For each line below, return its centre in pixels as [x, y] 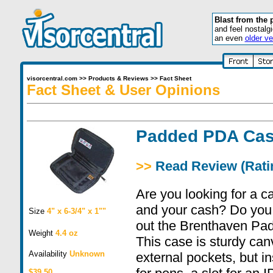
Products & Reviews [118, 78]
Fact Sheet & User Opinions [123, 90]
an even [229, 38]
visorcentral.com [52, 78]
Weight [41, 233]
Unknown [87, 254]
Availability [49, 254]
